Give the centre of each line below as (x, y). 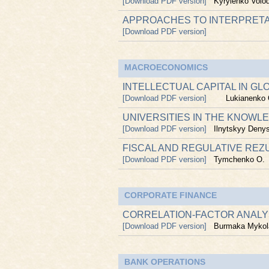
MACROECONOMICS (166, 67)
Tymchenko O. (239, 159)
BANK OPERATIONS (165, 262)
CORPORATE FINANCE (171, 195)
